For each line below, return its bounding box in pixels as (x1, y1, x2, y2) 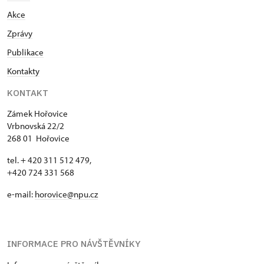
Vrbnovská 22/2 (7, 120, 64, 132)
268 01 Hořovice (7, 133, 70, 144)
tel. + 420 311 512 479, (7, 154, 91, 166)
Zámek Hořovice (7, 108, 68, 120)
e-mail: (7, 189, 35, 200)
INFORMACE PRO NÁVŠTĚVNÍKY (7, 238, 141, 250)
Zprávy (7, 28, 32, 39)
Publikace (7, 47, 44, 58)
